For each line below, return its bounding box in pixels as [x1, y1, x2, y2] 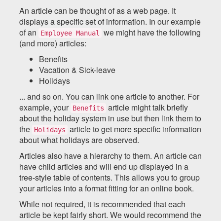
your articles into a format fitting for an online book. [19, 182, 194, 194]
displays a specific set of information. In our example [19, 15, 201, 27]
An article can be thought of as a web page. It [19, 4, 176, 16]
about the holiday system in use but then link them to [19, 112, 201, 124]
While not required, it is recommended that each [19, 198, 185, 210]
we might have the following [102, 26, 201, 38]
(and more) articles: [19, 37, 86, 49]
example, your [19, 101, 71, 113]
